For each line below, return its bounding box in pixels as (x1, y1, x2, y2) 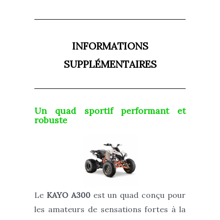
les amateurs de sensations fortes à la (34, 204, 186, 215)
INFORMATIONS (72, 39, 148, 52)
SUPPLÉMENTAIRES (63, 57, 157, 70)
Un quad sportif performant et (34, 105, 186, 116)
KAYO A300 (46, 190, 90, 200)
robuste (34, 114, 67, 126)
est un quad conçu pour (90, 190, 186, 200)
